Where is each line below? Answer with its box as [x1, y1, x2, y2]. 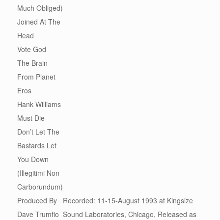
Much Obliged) [17, 3, 63, 13]
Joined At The [17, 17, 60, 27]
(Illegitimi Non [17, 168, 59, 178]
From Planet [17, 72, 55, 82]
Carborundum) [17, 182, 63, 192]
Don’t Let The [17, 127, 59, 137]
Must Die [17, 113, 45, 123]
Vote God [17, 44, 46, 55]
